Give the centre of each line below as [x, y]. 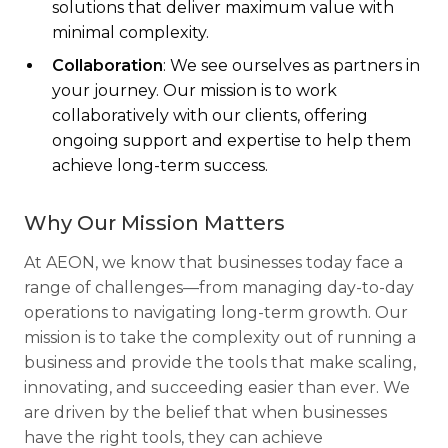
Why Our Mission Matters [154, 223]
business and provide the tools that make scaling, [220, 362]
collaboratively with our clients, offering [210, 115]
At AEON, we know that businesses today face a [213, 262]
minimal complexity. [130, 32]
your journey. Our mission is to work [194, 90]
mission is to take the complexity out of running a [220, 337]
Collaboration [107, 65]
